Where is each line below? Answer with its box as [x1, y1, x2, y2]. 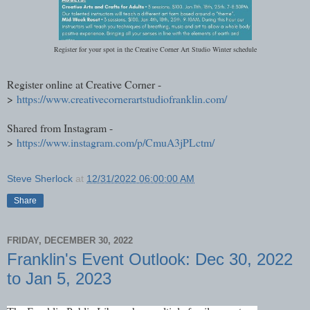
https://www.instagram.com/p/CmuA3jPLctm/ [17, 135, 215, 150]
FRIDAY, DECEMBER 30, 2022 [7, 235, 133, 246]
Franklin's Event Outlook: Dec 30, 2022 [7, 250, 293, 269]
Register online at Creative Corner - [7, 77, 161, 92]
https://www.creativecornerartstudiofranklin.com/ [17, 91, 227, 107]
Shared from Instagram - [7, 120, 113, 136]
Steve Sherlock [7, 173, 73, 185]
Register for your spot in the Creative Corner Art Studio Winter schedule [53, 44, 257, 55]
